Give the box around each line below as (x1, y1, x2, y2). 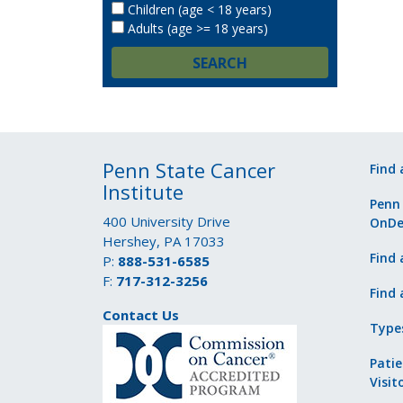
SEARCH (193, 53, 247, 73)
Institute (103, 178, 184, 205)
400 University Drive (103, 212, 230, 230)
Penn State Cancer (103, 157, 275, 184)
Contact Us (103, 306, 179, 324)
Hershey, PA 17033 (103, 232, 225, 250)
